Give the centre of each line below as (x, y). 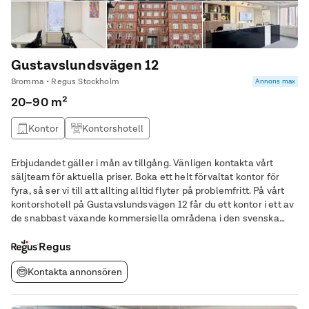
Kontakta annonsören (75, 272)
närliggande (38, 246)
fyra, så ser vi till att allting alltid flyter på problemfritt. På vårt (132, 190)
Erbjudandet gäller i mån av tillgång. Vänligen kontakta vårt (142, 163)
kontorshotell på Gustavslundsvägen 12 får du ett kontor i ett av (153, 204)
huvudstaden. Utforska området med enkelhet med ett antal (145, 232)
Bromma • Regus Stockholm (65, 81)
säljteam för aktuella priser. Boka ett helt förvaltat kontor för (73, 177)
